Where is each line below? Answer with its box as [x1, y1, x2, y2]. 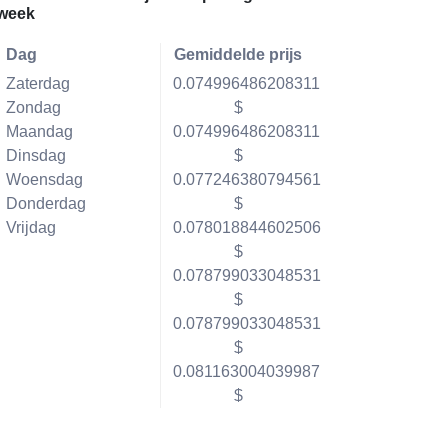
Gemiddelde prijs [174, 46, 303, 63]
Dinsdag [5, 147, 66, 164]
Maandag [5, 123, 73, 140]
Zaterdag [5, 75, 70, 92]
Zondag [5, 99, 61, 116]
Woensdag [5, 171, 83, 188]
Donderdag [5, 195, 86, 212]
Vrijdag [5, 219, 56, 236]
